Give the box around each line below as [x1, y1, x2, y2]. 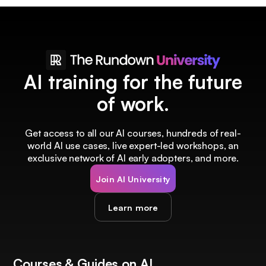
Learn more [107, 201, 159, 213]
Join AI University [96, 173, 170, 184]
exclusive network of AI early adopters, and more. [27, 152, 239, 164]
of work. [97, 91, 169, 116]
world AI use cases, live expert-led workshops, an [27, 140, 239, 152]
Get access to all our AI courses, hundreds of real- [25, 127, 241, 140]
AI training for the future [24, 69, 242, 94]
